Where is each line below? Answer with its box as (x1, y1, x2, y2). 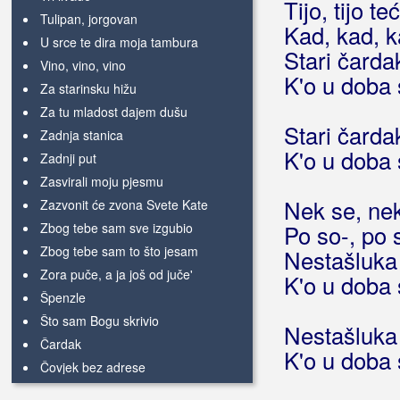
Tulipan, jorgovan (40, 10, 137, 28)
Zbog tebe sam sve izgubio (40, 219, 193, 237)
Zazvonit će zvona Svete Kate (40, 196, 208, 213)
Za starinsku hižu (40, 79, 137, 97)
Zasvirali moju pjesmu (40, 172, 163, 190)
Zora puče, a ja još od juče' (40, 265, 193, 283)
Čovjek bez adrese (40, 358, 146, 376)
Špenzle (40, 288, 86, 306)
